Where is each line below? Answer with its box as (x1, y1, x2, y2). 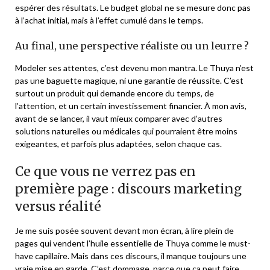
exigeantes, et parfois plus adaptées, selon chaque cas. (15, 138, 222, 149)
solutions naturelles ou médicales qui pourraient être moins (15, 125, 237, 136)
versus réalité (15, 198, 101, 215)
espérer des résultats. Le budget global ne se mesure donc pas (15, 2, 251, 13)
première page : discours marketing (15, 180, 242, 197)
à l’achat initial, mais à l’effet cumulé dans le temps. (15, 14, 203, 25)
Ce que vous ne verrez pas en (15, 163, 196, 180)
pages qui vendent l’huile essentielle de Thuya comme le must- (15, 237, 251, 248)
